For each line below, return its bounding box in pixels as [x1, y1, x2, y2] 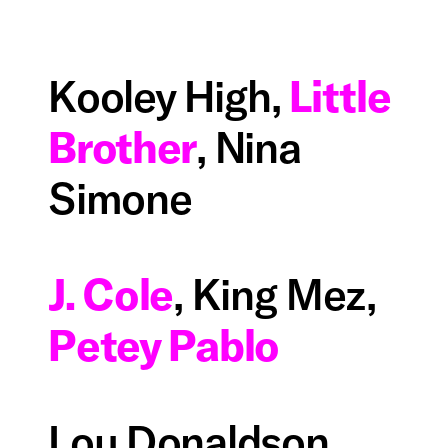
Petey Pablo [48, 317, 279, 372]
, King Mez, [173, 266, 376, 321]
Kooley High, [48, 69, 290, 124]
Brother [48, 120, 197, 175]
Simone [48, 171, 192, 226]
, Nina [196, 120, 301, 175]
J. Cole [48, 266, 174, 321]
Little [289, 69, 391, 124]
